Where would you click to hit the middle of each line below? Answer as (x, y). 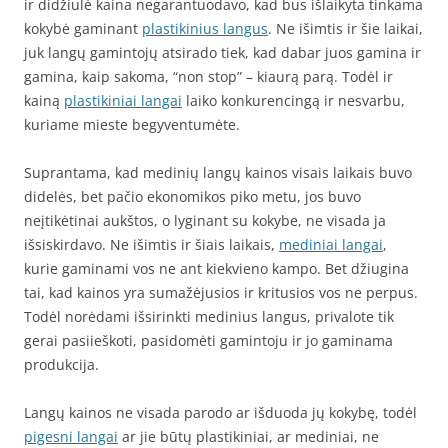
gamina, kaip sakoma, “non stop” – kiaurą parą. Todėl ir (208, 76)
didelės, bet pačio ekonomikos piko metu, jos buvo (192, 196)
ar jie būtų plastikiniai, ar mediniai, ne (248, 436)
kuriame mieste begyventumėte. (132, 124)
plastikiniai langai (123, 100)
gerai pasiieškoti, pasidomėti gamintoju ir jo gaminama (208, 340)
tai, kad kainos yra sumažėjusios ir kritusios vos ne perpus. (221, 292)
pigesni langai (71, 436)
